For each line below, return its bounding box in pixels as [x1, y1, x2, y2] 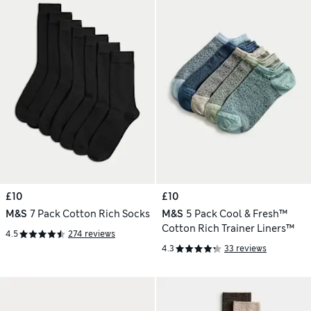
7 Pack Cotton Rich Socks [29, 207, 150, 220]
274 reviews [68, 228, 115, 240]
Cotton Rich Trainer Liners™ [162, 221, 294, 235]
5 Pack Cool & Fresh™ [185, 207, 287, 220]
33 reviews [224, 243, 267, 255]
